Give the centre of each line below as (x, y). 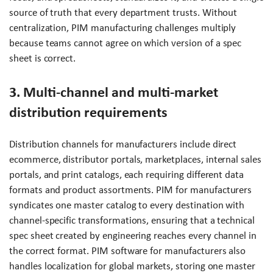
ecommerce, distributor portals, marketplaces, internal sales (135, 159)
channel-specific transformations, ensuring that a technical (132, 220)
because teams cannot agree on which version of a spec (126, 43)
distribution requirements (88, 112)
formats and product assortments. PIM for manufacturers (131, 190)
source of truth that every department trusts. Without (123, 12)
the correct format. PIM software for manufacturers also (128, 250)
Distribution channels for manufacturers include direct (123, 144)
